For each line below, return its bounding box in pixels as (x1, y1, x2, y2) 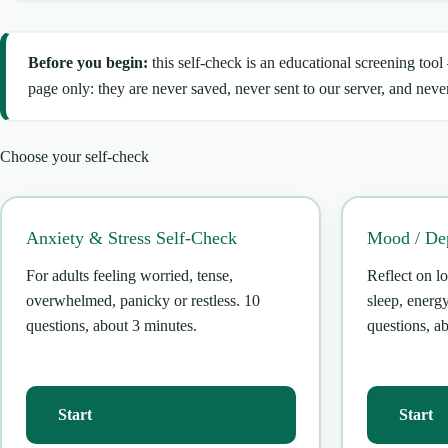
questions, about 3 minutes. (25, 317, 197, 335)
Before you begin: (28, 53, 148, 73)
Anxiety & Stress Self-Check (25, 228, 237, 249)
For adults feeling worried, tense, (25, 267, 233, 285)
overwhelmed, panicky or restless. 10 (25, 292, 260, 310)
